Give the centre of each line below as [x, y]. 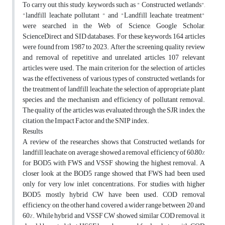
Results [33, 132]
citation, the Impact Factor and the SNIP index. [86, 121]
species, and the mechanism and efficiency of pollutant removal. [114, 100]
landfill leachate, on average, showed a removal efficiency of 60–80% [114, 153]
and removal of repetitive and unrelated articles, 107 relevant [114, 58]
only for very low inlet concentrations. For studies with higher [114, 184]
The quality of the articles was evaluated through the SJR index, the [114, 110]
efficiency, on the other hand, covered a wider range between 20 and [114, 205]
